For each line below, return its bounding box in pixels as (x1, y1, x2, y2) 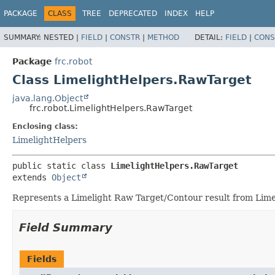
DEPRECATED (109, 9, 157, 18)
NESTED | (44, 33, 81, 42)
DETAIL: (195, 33, 225, 42)
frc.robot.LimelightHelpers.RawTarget (29, 103, 192, 113)
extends (12, 172, 52, 182)
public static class (12, 160, 110, 171)
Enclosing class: (12, 122, 78, 131)
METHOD (147, 33, 179, 42)
